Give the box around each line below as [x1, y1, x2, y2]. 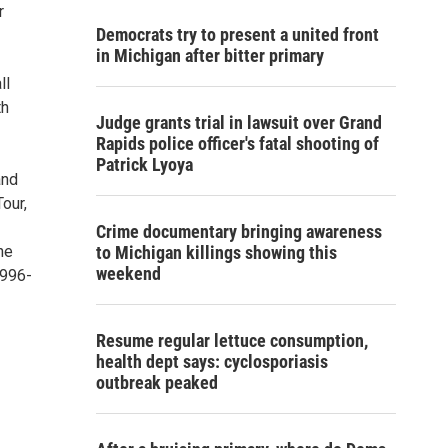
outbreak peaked [96, 372, 218, 393]
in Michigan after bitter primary [96, 45, 324, 66]
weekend [96, 263, 161, 284]
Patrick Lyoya [96, 154, 193, 175]
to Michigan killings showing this [96, 242, 337, 263]
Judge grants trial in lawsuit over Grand [96, 112, 382, 133]
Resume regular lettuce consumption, [96, 330, 368, 351]
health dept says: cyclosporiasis [96, 351, 328, 372]
